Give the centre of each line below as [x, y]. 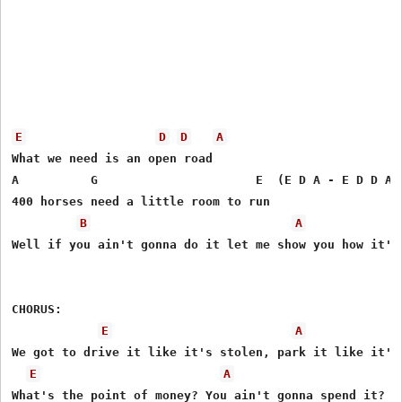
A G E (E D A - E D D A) [206, 179]
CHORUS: [41, 309]
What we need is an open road [116, 158]
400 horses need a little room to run [141, 201]
